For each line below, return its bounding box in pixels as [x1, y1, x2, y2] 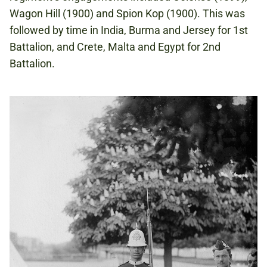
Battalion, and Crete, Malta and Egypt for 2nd [10, 41, 221, 54]
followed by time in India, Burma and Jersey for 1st [10, 24, 248, 37]
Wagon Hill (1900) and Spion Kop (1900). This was [10, 7, 245, 20]
